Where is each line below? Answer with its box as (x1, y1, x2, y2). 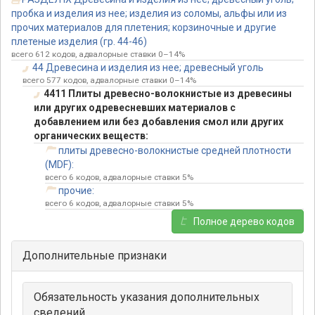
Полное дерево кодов (193, 216, 295, 228)
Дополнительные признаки (22, 249, 167, 263)
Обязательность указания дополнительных (34, 290, 259, 304)
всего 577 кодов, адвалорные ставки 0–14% (22, 75, 196, 86)
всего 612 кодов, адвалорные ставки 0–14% (11, 49, 185, 60)
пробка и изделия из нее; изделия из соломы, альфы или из (11, 8, 287, 20)
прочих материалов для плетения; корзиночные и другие (11, 22, 276, 34)
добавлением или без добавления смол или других (34, 116, 283, 128)
